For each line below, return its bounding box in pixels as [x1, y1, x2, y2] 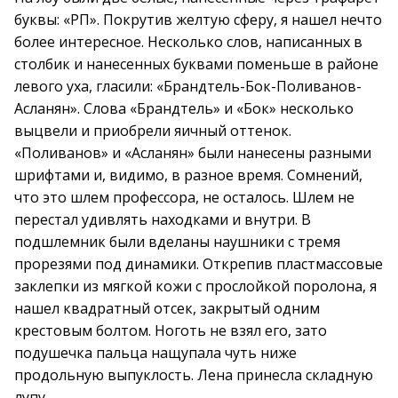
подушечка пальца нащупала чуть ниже [14, 343, 297, 362]
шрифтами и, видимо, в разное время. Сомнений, [14, 165, 362, 185]
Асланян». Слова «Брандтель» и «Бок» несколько [14, 99, 354, 118]
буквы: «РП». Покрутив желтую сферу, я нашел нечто [14, 10, 382, 29]
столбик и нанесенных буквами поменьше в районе [14, 54, 378, 74]
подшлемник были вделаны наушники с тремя [14, 232, 340, 251]
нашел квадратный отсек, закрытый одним [14, 298, 320, 318]
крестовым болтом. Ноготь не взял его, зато [14, 321, 327, 340]
